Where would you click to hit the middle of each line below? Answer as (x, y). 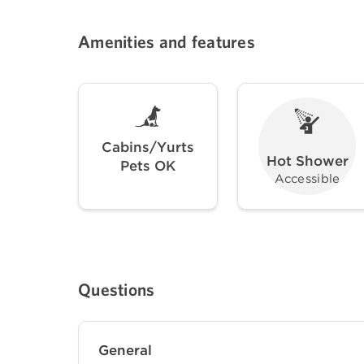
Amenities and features (167, 41)
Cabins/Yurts (148, 147)
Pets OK (148, 165)
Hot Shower (307, 161)
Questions (117, 289)
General (125, 350)
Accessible (307, 179)
